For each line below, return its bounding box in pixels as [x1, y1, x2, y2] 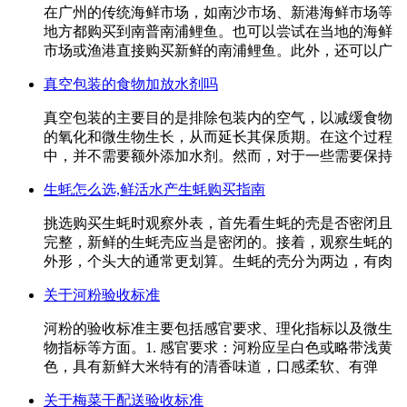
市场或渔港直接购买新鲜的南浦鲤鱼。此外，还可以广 [44, 42, 392, 58]
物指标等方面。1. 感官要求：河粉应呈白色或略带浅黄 [44, 339, 392, 355]
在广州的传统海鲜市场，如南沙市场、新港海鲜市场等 [44, 4, 392, 20]
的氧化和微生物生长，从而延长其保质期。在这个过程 [44, 128, 392, 144]
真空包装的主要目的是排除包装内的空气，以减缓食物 [44, 109, 392, 125]
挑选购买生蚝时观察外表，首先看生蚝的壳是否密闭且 [44, 214, 392, 231]
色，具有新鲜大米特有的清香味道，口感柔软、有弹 [44, 358, 378, 374]
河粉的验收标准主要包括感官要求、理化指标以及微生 [44, 320, 392, 336]
